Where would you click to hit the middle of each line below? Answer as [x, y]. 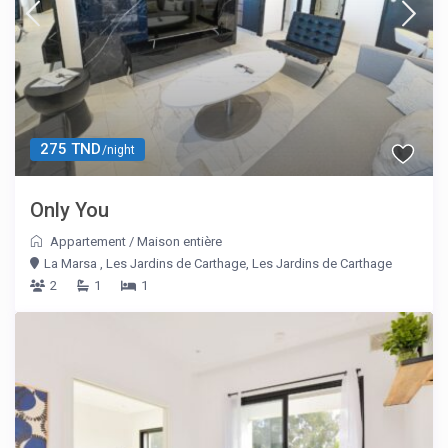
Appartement [88, 242]
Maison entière [180, 242]
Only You [70, 210]
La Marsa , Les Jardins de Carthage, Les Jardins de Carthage [218, 264]
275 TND [71, 149]
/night [117, 150]
